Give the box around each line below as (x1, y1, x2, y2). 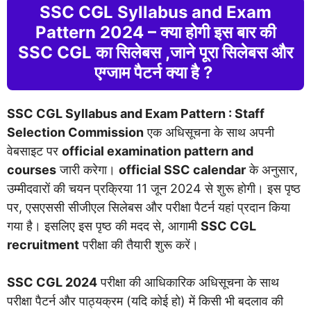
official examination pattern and (62, 144, 253, 158)
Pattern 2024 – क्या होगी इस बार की (35, 22, 276, 42)
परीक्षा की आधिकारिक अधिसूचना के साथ (97, 275, 279, 289)
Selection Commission (7, 125, 144, 140)
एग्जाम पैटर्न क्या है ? (94, 62, 217, 83)
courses (7, 162, 56, 177)
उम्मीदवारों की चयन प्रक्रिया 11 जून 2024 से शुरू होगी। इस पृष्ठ (7, 181, 301, 196)
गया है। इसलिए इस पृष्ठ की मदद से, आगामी (7, 219, 201, 233)
